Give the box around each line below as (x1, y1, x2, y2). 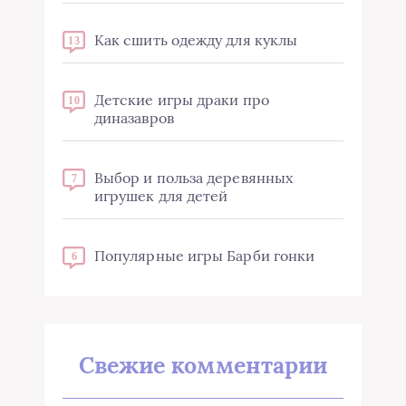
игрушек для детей (94, 187, 228, 206)
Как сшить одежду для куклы (94, 31, 298, 50)
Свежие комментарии (78, 351, 328, 381)
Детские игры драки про (94, 91, 269, 110)
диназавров (94, 109, 174, 128)
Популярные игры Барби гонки (94, 246, 315, 266)
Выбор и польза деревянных (94, 169, 294, 188)
